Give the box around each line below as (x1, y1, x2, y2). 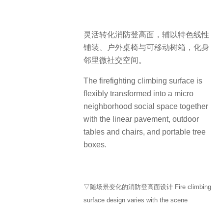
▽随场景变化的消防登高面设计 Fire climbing (83, 183, 211, 191)
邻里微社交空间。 (83, 55, 146, 64)
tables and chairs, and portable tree (83, 128, 206, 136)
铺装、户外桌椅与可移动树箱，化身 (83, 43, 209, 52)
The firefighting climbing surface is (83, 77, 202, 85)
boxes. (83, 140, 107, 149)
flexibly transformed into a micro (83, 89, 193, 98)
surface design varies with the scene (83, 196, 188, 204)
